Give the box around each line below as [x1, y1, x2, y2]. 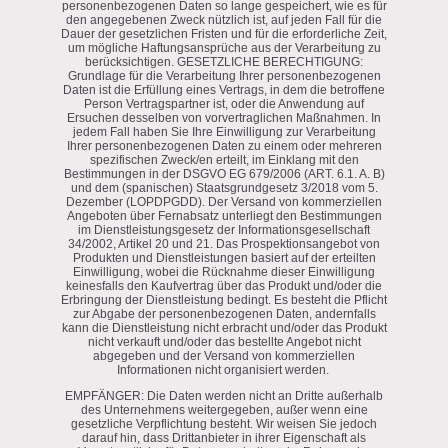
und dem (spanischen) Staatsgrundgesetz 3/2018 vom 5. [70, 180, 378, 195]
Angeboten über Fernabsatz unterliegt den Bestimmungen [66, 208, 382, 223]
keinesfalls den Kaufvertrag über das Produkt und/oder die [66, 278, 382, 293]
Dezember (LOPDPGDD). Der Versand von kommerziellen [66, 194, 382, 209]
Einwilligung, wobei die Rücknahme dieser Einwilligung [73, 264, 375, 279]
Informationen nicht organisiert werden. [116, 362, 332, 377]
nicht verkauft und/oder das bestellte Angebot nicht [87, 334, 361, 349]
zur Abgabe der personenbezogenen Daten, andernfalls [72, 306, 376, 321]
